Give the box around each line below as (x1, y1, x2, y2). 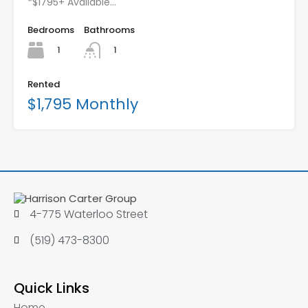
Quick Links (14, 278, 89, 298)
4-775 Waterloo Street (29, 206, 148, 223)
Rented (27, 78, 60, 91)
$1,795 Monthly (27, 93, 138, 115)
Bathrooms (84, 23, 135, 36)
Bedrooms (27, 23, 74, 36)
